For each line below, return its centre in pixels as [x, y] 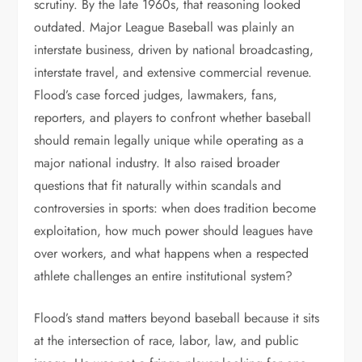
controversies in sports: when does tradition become [175, 208]
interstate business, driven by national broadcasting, [174, 50]
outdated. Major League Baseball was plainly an [164, 27]
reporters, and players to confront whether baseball [173, 118]
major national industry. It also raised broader [157, 163]
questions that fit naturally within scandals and [158, 185]
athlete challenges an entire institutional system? [164, 276]
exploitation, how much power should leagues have [174, 231]
